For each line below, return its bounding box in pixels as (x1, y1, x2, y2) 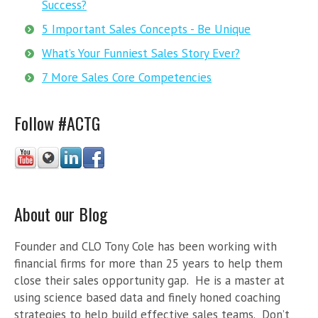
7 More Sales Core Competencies (42, 70, 212, 86)
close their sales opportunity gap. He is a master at (14, 273, 285, 289)
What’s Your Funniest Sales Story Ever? (42, 45, 240, 62)
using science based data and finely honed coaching (14, 290, 280, 306)
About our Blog (14, 201, 107, 227)
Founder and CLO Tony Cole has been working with (14, 238, 277, 255)
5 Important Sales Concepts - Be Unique (42, 21, 251, 38)
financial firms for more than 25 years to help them (14, 256, 283, 272)
